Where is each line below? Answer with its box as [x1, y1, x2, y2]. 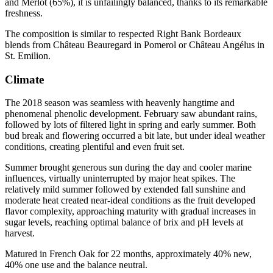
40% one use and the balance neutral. [5, 260, 147, 271]
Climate [5, 73, 44, 86]
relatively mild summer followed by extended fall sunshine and [5, 184, 246, 195]
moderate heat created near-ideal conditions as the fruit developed [5, 195, 255, 206]
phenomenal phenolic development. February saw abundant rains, [5, 108, 257, 119]
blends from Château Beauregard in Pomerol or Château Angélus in [5, 39, 264, 50]
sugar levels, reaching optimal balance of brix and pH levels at [5, 217, 243, 228]
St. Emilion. [5, 50, 51, 61]
